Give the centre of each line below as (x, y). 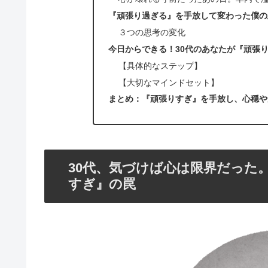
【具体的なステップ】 (160, 66)
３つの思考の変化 (152, 32)
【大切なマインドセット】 (168, 82)
